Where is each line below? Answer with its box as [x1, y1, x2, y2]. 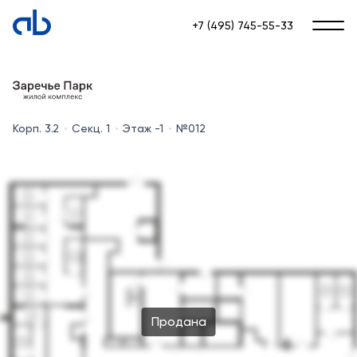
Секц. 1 [72, 122, 110, 135]
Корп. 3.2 [13, 122, 60, 135]
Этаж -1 [122, 122, 164, 135]
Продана [151, 314, 206, 330]
